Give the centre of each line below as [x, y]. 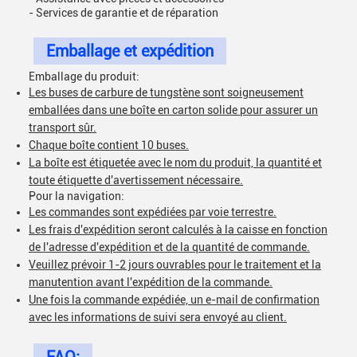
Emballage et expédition [130, 51]
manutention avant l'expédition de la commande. [151, 282]
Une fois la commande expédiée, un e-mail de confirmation [174, 300]
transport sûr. [63, 127]
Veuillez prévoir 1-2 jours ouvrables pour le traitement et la [175, 265]
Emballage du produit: [84, 76]
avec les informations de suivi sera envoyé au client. [158, 317]
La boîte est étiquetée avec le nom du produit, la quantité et [175, 163]
